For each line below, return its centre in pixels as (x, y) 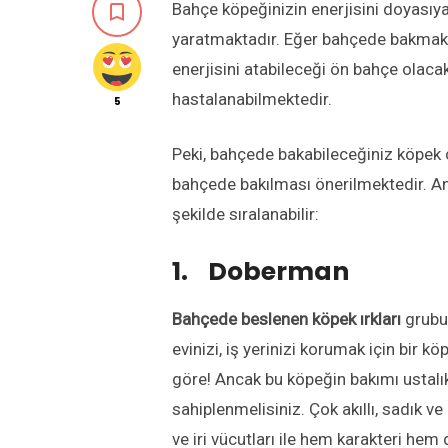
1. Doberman (260, 271)
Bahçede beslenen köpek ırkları (288, 318)
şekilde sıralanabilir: (245, 213)
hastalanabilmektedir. (252, 98)
